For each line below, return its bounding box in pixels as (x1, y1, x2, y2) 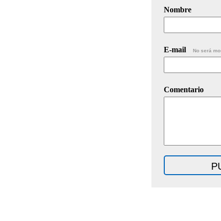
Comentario (164, 85, 204, 94)
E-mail (164, 45, 188, 54)
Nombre (164, 5, 191, 14)
